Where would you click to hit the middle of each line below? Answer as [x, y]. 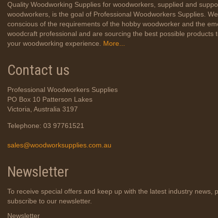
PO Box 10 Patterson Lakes [50, 99]
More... [113, 43]
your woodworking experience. [54, 43]
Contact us [38, 70]
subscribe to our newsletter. [50, 201]
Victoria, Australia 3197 [43, 109]
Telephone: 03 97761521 [46, 126]
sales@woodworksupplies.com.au [59, 145]
